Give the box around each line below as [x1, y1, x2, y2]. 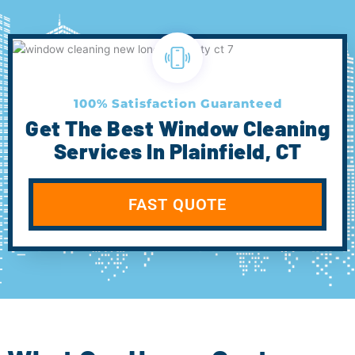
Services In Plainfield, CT [53, 137, 302, 163]
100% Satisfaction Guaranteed [73, 95, 282, 111]
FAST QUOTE [128, 194, 227, 214]
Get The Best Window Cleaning [25, 114, 330, 140]
